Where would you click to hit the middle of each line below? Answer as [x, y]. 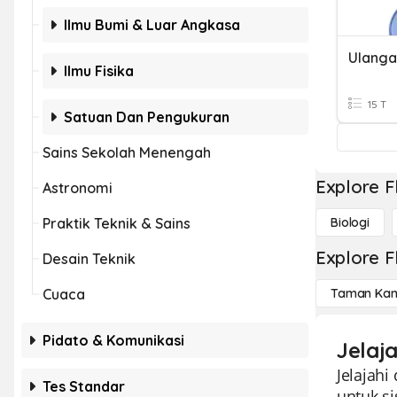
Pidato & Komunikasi [113, 340]
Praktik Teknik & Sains [117, 223]
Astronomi [78, 188]
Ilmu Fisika [99, 71]
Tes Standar [84, 386]
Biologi [350, 222]
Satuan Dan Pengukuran [147, 117]
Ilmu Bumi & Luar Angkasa [152, 25]
